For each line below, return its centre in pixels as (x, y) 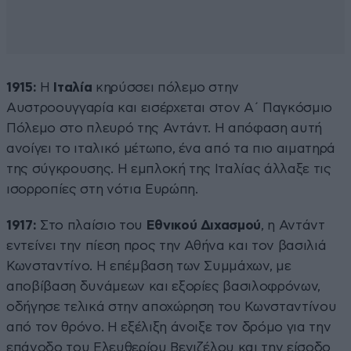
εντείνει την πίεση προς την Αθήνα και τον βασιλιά (166, 245)
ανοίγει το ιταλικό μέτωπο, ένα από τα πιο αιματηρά (171, 148)
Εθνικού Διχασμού (204, 225)
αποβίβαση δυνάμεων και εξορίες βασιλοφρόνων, (164, 286)
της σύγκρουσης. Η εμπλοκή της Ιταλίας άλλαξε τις (169, 168)
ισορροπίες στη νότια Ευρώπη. (102, 189)
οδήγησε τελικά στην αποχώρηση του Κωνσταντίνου (172, 306)
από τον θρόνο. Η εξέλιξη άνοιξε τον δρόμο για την (169, 327)
